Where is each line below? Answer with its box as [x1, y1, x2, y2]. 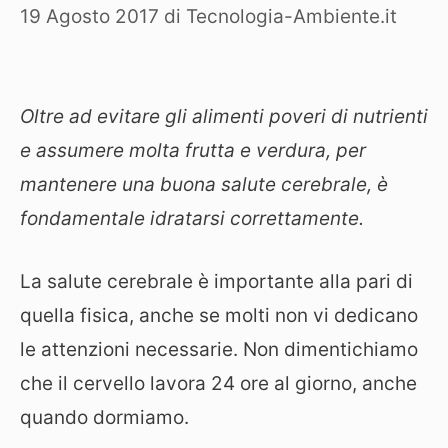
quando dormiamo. [20, 405, 189, 429]
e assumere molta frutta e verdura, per [20, 139, 366, 162]
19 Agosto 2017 [20, 4, 159, 28]
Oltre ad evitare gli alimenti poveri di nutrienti [20, 105, 428, 128]
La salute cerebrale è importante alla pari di [20, 269, 413, 293]
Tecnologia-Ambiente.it [186, 4, 397, 28]
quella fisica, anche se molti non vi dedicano [20, 303, 418, 327]
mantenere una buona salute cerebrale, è [20, 173, 388, 196]
